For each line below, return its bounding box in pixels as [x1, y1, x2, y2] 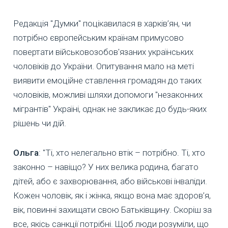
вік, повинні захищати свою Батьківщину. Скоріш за [13, 205, 212, 215]
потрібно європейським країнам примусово [13, 33, 184, 43]
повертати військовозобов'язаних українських [13, 47, 193, 58]
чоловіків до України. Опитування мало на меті [13, 61, 194, 72]
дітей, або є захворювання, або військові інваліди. [13, 176, 207, 187]
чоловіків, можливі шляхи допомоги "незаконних [13, 90, 203, 100]
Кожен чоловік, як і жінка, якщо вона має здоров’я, [13, 190, 211, 201]
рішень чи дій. [13, 118, 66, 129]
